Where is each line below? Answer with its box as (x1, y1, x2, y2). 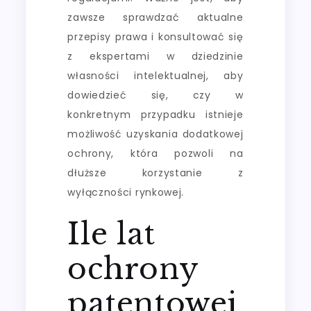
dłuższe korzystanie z (67, 165, 244, 180)
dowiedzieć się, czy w (67, 87, 244, 102)
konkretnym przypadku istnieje (67, 107, 244, 121)
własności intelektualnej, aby (67, 68, 244, 83)
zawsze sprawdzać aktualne (67, 10, 244, 24)
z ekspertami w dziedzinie (67, 49, 244, 63)
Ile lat (67, 215, 155, 252)
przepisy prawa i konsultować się (67, 29, 244, 44)
